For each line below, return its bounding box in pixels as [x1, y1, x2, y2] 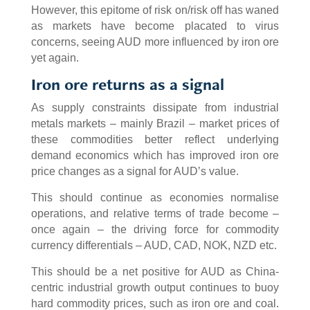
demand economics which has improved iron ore [30, 149, 280, 162]
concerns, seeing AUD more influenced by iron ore [30, 36, 280, 48]
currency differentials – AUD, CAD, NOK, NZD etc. [30, 239, 277, 252]
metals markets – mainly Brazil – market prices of [30, 118, 280, 130]
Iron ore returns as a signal [30, 73, 224, 95]
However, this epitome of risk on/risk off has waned [30, 4, 280, 17]
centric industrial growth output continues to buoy [30, 282, 280, 294]
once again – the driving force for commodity [30, 224, 280, 236]
